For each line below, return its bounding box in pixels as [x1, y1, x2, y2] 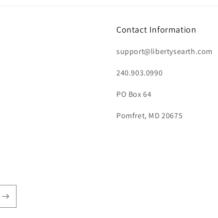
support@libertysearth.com [116, 46, 213, 56]
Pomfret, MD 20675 [116, 110, 183, 121]
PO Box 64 [116, 89, 152, 99]
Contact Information [116, 24, 197, 35]
